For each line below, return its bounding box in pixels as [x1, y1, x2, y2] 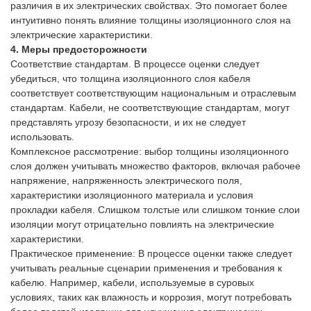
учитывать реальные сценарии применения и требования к [10, 262, 282, 274]
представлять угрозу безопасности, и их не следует [10, 117, 246, 128]
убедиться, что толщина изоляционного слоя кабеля [10, 73, 251, 84]
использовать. [10, 131, 74, 142]
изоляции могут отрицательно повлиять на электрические [10, 219, 274, 230]
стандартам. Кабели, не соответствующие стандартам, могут [10, 102, 289, 113]
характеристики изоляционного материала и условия [10, 190, 253, 201]
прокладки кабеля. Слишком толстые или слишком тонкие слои [10, 204, 300, 215]
